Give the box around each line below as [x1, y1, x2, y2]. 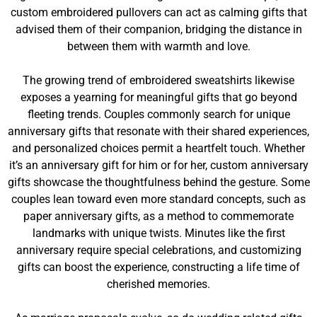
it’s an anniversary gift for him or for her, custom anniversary [8, 158, 309, 172]
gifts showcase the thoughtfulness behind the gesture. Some [7, 175, 310, 189]
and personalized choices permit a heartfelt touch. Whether [12, 142, 305, 155]
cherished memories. [107, 277, 210, 291]
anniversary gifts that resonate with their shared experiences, [8, 125, 309, 138]
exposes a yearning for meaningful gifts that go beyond [20, 91, 297, 104]
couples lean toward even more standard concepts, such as [11, 192, 306, 206]
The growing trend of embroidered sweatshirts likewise [23, 74, 294, 87]
